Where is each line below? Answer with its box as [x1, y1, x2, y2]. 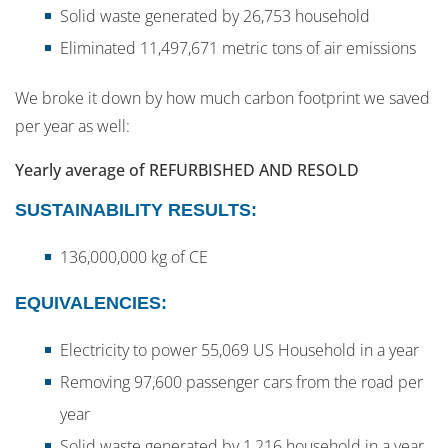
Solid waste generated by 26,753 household [60, 5, 370, 28]
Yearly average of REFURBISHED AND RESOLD [15, 159, 359, 182]
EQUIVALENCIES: [15, 293, 167, 314]
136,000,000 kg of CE [60, 246, 208, 269]
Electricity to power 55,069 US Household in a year [60, 339, 419, 362]
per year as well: [15, 115, 130, 138]
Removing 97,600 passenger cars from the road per [60, 371, 423, 394]
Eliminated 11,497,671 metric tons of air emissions [60, 37, 416, 60]
